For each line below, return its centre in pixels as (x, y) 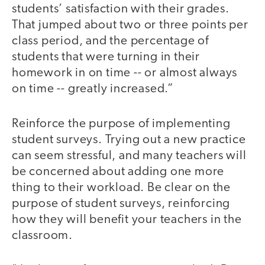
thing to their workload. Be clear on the (121, 188)
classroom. (42, 235)
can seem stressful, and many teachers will (129, 156)
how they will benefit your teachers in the (127, 219)
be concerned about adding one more (118, 172)
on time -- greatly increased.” (93, 89)
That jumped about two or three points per (130, 25)
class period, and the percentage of (110, 41)
